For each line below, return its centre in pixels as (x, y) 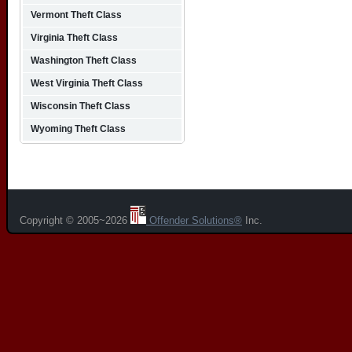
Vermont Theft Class (76, 15)
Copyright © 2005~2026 (75, 220)
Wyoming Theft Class (78, 129)
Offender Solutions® (194, 220)
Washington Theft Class (84, 60)
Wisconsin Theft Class (81, 106)
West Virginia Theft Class (87, 83)
